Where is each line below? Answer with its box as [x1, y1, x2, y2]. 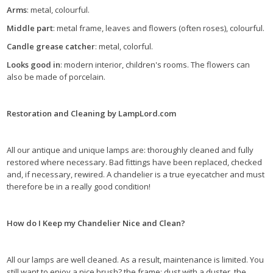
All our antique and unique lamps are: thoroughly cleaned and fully [7, 144, 253, 156]
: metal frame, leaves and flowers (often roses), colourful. [53, 23, 264, 34]
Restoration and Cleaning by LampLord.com [7, 108, 176, 119]
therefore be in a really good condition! [7, 181, 151, 193]
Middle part [7, 23, 53, 34]
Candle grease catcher [7, 41, 95, 52]
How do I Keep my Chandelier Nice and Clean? [7, 218, 185, 229]
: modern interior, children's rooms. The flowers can [60, 59, 250, 71]
